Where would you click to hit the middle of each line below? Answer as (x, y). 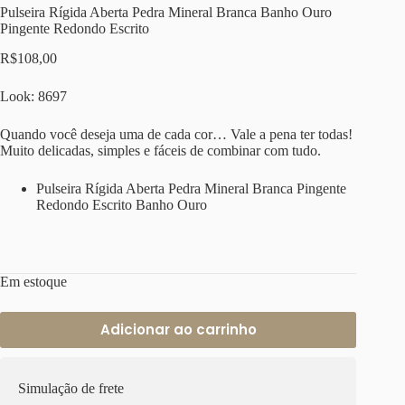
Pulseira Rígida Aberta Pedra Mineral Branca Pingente (191, 188)
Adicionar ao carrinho (178, 330)
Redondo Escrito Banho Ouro (122, 204)
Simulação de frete (71, 388)
